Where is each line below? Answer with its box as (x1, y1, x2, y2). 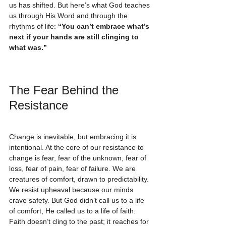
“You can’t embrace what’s (58, 22, 151, 31)
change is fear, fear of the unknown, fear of (9, 154, 148, 162)
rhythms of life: (9, 22, 58, 31)
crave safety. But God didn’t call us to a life (9, 196, 146, 205)
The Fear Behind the (9, 83, 122, 97)
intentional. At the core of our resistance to (9, 143, 146, 152)
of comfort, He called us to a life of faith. (9, 207, 138, 215)
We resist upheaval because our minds (9, 186, 135, 194)
